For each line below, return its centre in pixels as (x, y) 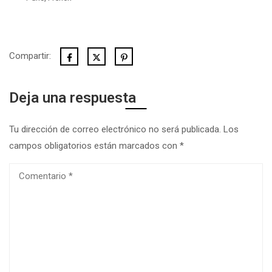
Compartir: (30, 56)
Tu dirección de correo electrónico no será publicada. (115, 129)
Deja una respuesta (73, 98)
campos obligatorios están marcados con (94, 146)
